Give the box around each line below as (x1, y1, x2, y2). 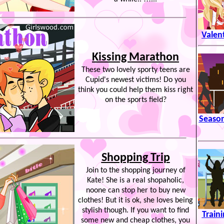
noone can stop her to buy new (85, 186, 185, 194)
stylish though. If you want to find (82, 206, 189, 214)
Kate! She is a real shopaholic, (87, 176, 184, 184)
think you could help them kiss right (78, 86, 193, 94)
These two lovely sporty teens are (81, 66, 190, 74)
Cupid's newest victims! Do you (85, 76, 186, 84)
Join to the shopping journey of (85, 166, 185, 174)
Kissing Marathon (92, 51, 179, 63)
